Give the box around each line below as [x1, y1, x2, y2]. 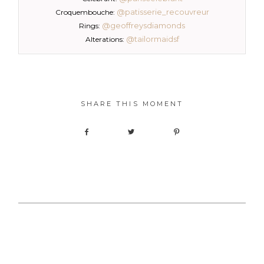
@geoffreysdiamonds [102, 21, 185, 31]
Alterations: [85, 35, 126, 44]
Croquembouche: [55, 8, 117, 17]
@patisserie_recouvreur [116, 7, 209, 17]
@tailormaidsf [126, 34, 179, 44]
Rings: [79, 21, 102, 31]
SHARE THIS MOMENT [80, 100, 184, 108]
